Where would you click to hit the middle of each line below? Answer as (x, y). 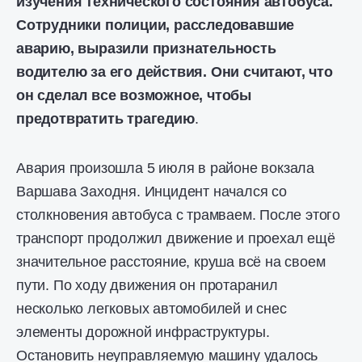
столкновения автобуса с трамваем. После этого (178, 215)
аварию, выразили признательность (146, 48)
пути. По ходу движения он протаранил (147, 285)
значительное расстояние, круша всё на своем (171, 262)
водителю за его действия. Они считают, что (175, 72)
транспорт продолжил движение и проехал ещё (176, 238)
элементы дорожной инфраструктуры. (143, 332)
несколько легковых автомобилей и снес (152, 309)
